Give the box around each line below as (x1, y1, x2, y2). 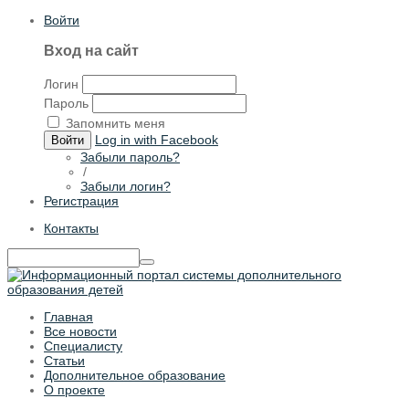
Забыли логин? (80, 178, 171, 194)
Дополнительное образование (44, 367, 225, 383)
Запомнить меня (66, 115, 165, 131)
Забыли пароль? (80, 149, 180, 164)
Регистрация (44, 193, 119, 208)
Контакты (44, 220, 99, 236)
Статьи (44, 352, 85, 368)
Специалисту (44, 338, 122, 353)
